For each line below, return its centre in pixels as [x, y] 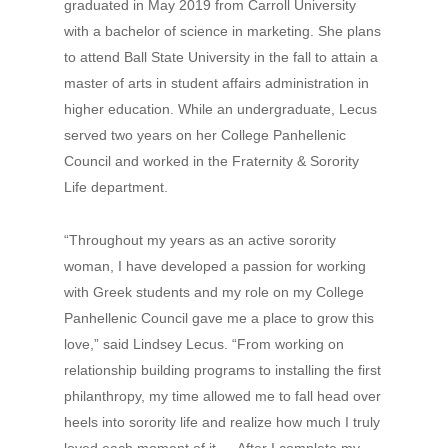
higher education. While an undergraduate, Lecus [220, 109]
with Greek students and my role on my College [214, 292]
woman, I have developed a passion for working [215, 266]
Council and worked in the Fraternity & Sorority [211, 161]
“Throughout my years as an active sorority [200, 240]
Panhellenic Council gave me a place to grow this [219, 318]
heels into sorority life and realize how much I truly [222, 422]
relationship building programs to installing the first [222, 370]
